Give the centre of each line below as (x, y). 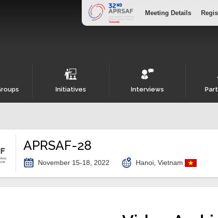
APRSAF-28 (57, 145)
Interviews (147, 89)
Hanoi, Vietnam (160, 163)
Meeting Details (168, 13)
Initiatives (71, 89)
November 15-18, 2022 (74, 163)
